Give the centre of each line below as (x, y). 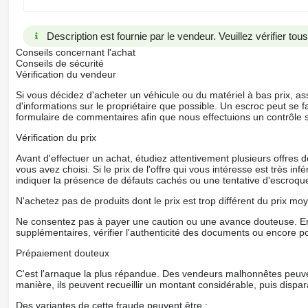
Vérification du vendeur (66, 74)
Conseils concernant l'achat (75, 52)
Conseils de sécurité (59, 63)
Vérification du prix (56, 137)
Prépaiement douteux (62, 253)
